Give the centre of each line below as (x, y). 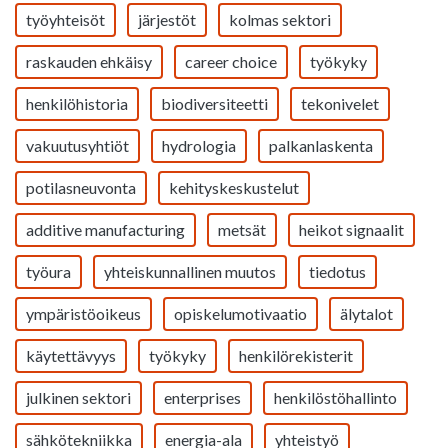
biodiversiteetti (214, 103)
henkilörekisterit (296, 355)
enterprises (202, 397)
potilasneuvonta (81, 187)
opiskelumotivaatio (240, 313)
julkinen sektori (78, 397)
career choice (231, 61)
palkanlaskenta (321, 145)
